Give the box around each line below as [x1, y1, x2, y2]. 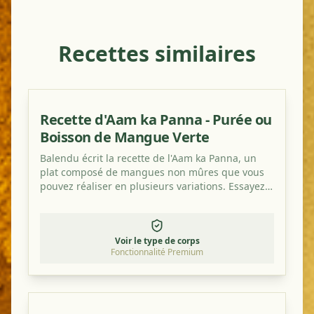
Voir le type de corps [114, 235, 200, 247]
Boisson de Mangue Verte [40, 128, 210, 146]
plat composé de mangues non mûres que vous [40, 165, 264, 179]
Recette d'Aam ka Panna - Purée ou [40, 110, 272, 129]
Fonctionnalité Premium [111, 246, 203, 258]
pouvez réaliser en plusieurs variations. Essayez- [40, 179, 268, 193]
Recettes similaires [58, 39, 256, 68]
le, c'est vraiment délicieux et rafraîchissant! [40, 193, 247, 207]
